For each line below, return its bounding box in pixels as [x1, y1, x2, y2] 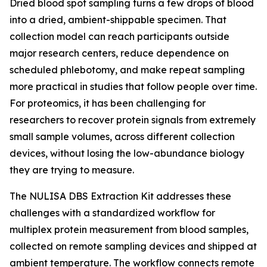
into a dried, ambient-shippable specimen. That [10, 14, 226, 26]
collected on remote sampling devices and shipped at [10, 240, 257, 252]
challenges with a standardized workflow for [10, 207, 215, 219]
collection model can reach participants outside [10, 30, 229, 42]
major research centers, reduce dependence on [10, 47, 229, 59]
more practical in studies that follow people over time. [10, 80, 257, 92]
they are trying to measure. [10, 164, 134, 176]
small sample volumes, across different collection [10, 131, 235, 142]
